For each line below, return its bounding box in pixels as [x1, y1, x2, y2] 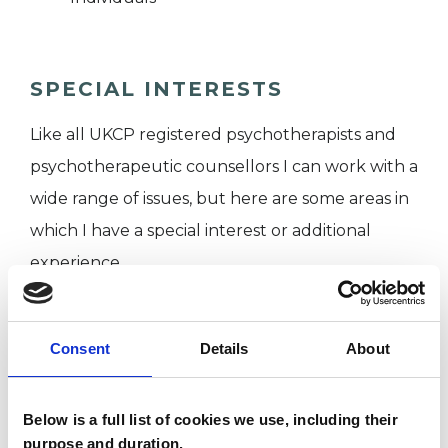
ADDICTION [60, 311, 158, 331]
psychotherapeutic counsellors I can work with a [30, 157, 418, 177]
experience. [30, 253, 123, 273]
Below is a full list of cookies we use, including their [23, 410, 398, 428]
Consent [50, 339, 110, 357]
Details [199, 339, 249, 357]
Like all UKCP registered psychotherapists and [30, 125, 396, 145]
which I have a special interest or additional [30, 221, 371, 241]
